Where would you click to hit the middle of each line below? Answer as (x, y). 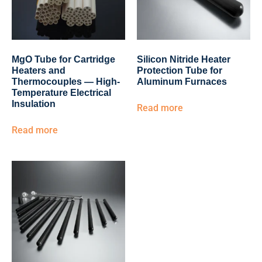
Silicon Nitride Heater (184, 59)
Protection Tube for (180, 70)
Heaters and (39, 70)
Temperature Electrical (61, 93)
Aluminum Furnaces (182, 82)
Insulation (34, 104)
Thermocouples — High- (66, 82)
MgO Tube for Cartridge (63, 59)
